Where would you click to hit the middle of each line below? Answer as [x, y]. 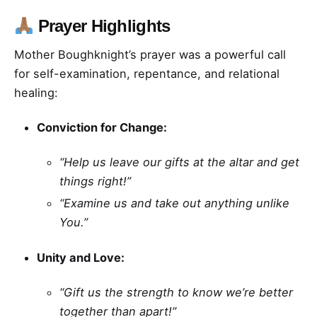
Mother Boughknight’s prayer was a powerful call [150, 55]
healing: [36, 93]
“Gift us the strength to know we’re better [176, 292]
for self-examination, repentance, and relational [147, 74]
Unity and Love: [81, 257]
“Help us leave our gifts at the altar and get [179, 162]
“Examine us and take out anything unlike [174, 203]
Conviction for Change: [102, 128]
